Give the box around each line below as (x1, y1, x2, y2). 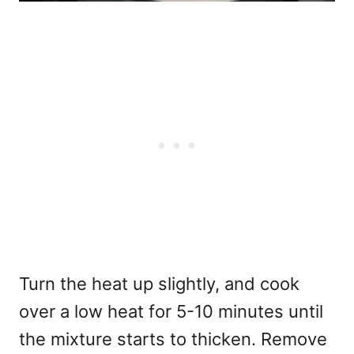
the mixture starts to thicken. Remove (19, 328, 327, 349)
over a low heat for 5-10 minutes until (19, 300, 323, 322)
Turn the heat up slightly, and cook (19, 273, 299, 294)
